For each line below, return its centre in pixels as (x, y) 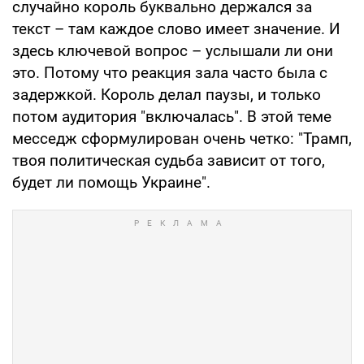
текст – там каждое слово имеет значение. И (176, 29)
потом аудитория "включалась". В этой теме (172, 117)
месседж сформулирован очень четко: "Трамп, (182, 139)
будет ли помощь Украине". (111, 183)
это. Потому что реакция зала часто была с (170, 73)
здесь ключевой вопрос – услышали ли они (173, 51)
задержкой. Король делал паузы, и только (167, 95)
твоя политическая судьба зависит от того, (169, 161)
